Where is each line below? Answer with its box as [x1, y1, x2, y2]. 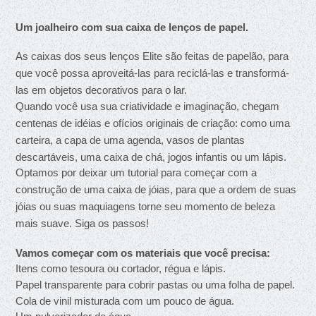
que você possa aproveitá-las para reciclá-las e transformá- [16, 68, 290, 80]
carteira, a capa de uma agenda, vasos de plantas [16, 134, 245, 146]
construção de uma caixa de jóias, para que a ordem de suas [16, 184, 297, 196]
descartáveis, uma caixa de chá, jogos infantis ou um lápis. [16, 151, 287, 163]
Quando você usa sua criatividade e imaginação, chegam [16, 100, 280, 112]
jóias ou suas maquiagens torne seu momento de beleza [16, 201, 276, 213]
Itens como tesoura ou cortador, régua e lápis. [16, 263, 226, 275]
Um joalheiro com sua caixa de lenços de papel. [16, 21, 249, 33]
